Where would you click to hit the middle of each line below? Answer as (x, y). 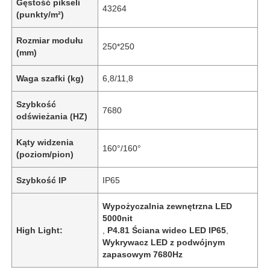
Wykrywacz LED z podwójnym (164, 242)
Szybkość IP (42, 180)
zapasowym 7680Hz (143, 254)
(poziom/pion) (45, 154)
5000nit (118, 218)
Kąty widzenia (45, 142)
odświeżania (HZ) (52, 116)
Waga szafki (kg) (50, 78)
